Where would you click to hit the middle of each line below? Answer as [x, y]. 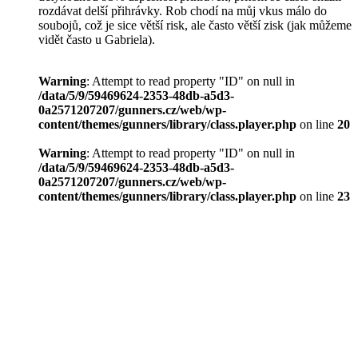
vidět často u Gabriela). [97, 40]
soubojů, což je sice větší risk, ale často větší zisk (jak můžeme [195, 26]
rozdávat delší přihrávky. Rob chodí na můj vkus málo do [183, 11]
